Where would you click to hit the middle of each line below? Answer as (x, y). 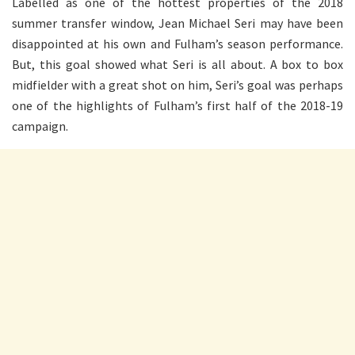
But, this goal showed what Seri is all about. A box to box (177, 64)
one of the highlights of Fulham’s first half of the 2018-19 (177, 105)
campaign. (40, 126)
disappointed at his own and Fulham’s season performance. (177, 43)
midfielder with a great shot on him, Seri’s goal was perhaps (177, 84)
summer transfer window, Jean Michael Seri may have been (177, 23)
